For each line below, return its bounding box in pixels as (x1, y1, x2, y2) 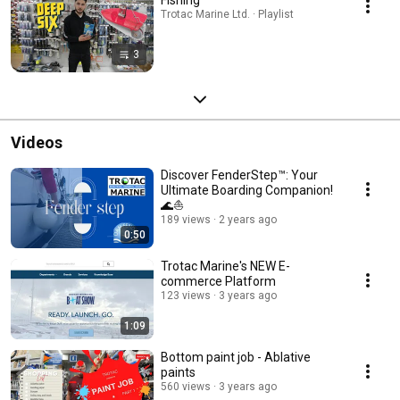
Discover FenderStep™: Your (161, 167, 318, 182)
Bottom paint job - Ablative (161, 349, 311, 364)
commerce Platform (161, 273, 276, 288)
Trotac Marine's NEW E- (161, 258, 290, 273)
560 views (161, 379, 211, 393)
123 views (161, 288, 211, 302)
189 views (161, 212, 211, 226)
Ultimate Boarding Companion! (161, 182, 333, 197)
